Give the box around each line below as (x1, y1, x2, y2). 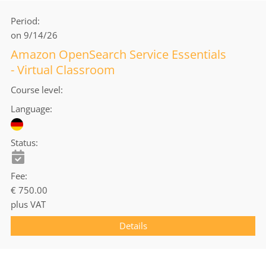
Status (11, 136, 36, 148)
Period (11, 15, 37, 27)
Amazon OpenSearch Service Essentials (11, 46, 226, 63)
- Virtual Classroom (11, 62, 115, 78)
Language (11, 103, 50, 115)
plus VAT (11, 198, 46, 210)
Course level (11, 84, 61, 96)
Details (119, 219, 147, 232)
